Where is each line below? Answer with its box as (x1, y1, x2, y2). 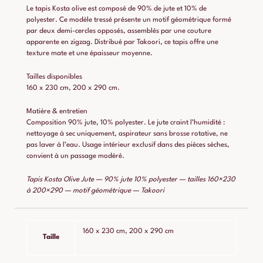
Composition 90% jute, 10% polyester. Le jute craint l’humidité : (26, 119, 225, 127)
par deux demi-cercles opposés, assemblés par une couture (26, 28, 211, 35)
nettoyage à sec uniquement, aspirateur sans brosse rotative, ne (26, 130, 228, 138)
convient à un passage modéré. (26, 153, 124, 160)
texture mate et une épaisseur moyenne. (26, 50, 153, 58)
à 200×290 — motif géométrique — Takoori (26, 187, 164, 194)
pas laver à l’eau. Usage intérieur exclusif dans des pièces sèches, (26, 141, 230, 149)
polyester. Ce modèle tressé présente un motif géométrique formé (26, 16, 231, 24)
